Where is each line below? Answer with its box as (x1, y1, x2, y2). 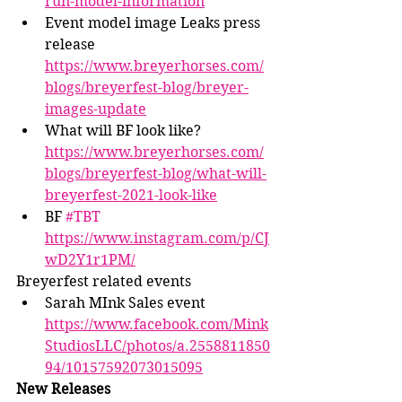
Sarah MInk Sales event (45, 294, 209, 312)
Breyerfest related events (16, 273, 191, 291)
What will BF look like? (45, 122, 205, 140)
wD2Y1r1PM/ (45, 251, 135, 269)
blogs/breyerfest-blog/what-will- (45, 165, 267, 183)
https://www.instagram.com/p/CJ (45, 230, 269, 248)
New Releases (16, 380, 110, 398)
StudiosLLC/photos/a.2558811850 (45, 337, 270, 355)
